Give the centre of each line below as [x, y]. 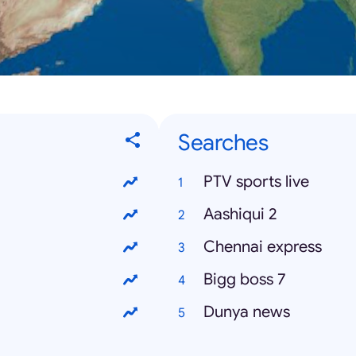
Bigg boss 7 [245, 280]
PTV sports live [256, 182]
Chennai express [263, 247]
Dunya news [247, 312]
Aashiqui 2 [240, 215]
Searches [223, 143]
